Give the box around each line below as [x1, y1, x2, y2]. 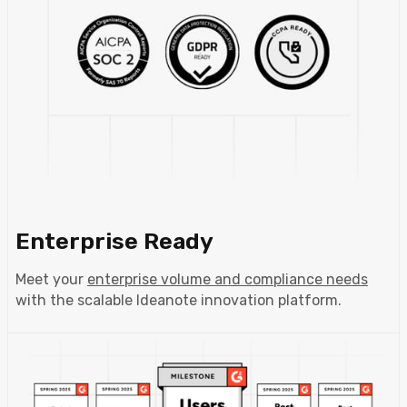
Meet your [15, 270, 87, 288]
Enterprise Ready [15, 226, 213, 254]
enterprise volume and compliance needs [87, 270, 368, 288]
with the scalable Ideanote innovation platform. [15, 291, 342, 309]
